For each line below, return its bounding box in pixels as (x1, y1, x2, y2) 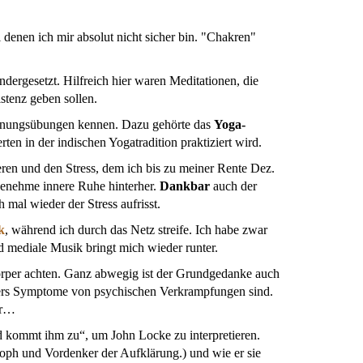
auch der (213, 179, 257, 194)
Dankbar (160, 179, 213, 194)
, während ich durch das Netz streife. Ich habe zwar (5, 223, 267, 237)
